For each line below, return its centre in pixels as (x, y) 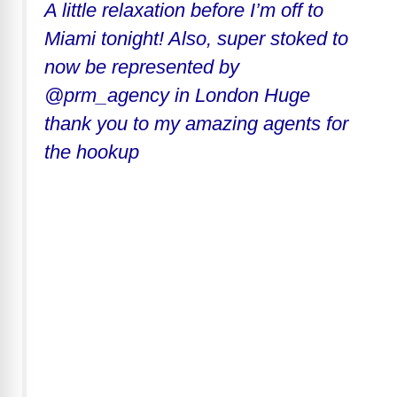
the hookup (92, 152)
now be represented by (142, 67)
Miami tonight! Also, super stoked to (196, 39)
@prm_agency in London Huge (177, 96)
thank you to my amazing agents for (196, 124)
